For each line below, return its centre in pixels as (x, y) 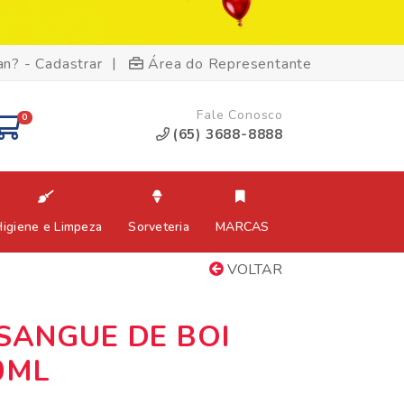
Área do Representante (230, 64)
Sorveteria (159, 227)
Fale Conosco (240, 115)
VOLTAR (253, 270)
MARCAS (243, 227)
